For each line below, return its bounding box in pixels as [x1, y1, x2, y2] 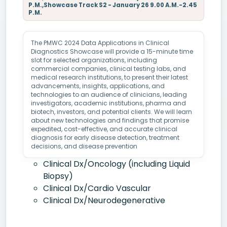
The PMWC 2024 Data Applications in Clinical [31, 39, 169, 47]
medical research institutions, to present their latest [31, 73, 188, 82]
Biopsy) [43, 170, 73, 182]
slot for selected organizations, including [31, 56, 157, 64]
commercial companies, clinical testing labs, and [31, 64, 186, 73]
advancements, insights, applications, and [31, 82, 165, 90]
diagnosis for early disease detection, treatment [31, 133, 179, 142]
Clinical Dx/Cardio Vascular [43, 182, 151, 194]
